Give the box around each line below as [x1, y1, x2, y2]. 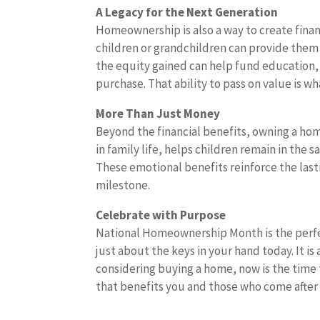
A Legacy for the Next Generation [96, 4, 279, 20]
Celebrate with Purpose [96, 207, 226, 223]
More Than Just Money [96, 106, 221, 121]
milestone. [96, 177, 151, 193]
